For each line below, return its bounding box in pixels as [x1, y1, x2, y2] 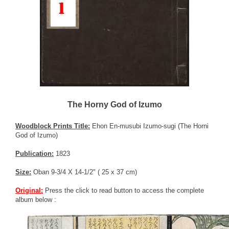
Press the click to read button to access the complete [43, 186, 204, 194]
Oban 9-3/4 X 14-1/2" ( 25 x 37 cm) [31, 168, 137, 176]
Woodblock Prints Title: [15, 122, 90, 130]
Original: [15, 186, 43, 194]
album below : [15, 195, 56, 203]
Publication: [15, 149, 54, 157]
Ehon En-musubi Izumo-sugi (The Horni [90, 122, 209, 130]
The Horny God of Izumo [67, 100, 162, 109]
